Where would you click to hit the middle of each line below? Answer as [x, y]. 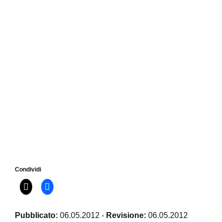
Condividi [28, 170]
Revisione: [126, 216]
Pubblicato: [36, 216]
